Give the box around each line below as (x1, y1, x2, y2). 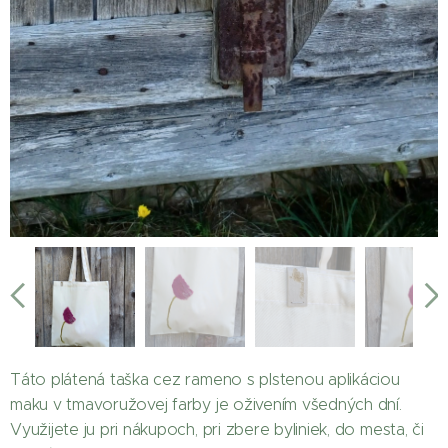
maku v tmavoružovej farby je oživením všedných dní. (10, 395, 402, 415)
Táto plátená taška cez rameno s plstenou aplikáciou (10, 370, 400, 390)
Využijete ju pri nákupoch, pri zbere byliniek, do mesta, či (10, 420, 424, 440)
